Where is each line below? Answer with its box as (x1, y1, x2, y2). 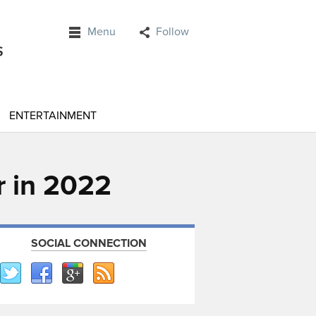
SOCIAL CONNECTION (31, 236, 147, 250)
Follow (156, 25, 189, 39)
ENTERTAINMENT (9, 109, 97, 123)
